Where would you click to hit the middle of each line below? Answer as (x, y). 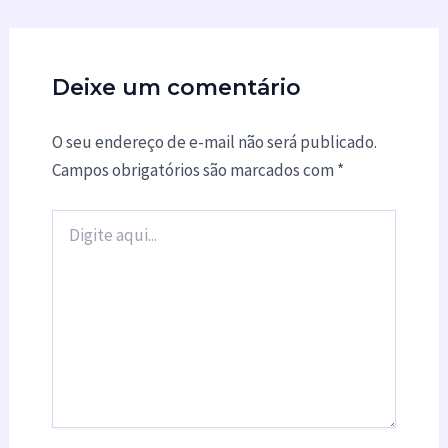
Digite (68, 218)
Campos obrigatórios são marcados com (194, 170)
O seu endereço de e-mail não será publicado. (214, 142)
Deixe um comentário (176, 88)
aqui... (67, 238)
